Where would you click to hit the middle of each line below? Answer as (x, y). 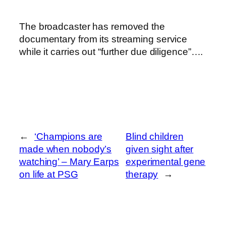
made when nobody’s (66, 149)
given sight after (160, 149)
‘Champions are (68, 136)
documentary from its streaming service (103, 39)
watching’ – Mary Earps (69, 161)
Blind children (155, 136)
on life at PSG (49, 174)
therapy (142, 174)
